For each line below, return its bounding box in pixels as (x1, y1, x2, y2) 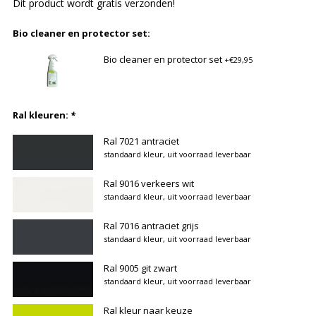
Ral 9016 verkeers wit (103, 176, 194, 190)
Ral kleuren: (12, 108, 71, 121)
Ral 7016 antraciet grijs (103, 219, 199, 232)
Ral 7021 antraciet (103, 134, 179, 147)
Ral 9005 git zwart (103, 261, 177, 274)
